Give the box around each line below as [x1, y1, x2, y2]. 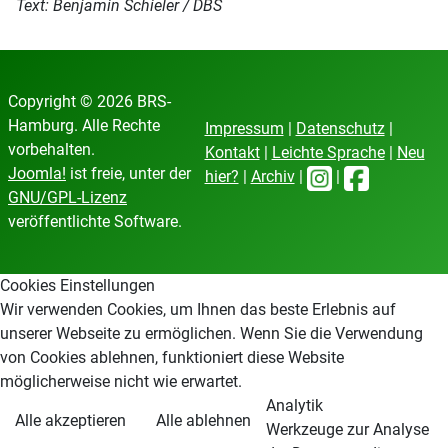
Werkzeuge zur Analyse [266, 420, 429, 439]
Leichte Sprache [271, 143, 385, 163]
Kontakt [204, 143, 260, 163]
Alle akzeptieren [15, 411, 126, 430]
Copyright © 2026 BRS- [8, 92, 171, 111]
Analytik [266, 396, 323, 415]
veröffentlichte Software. [8, 212, 182, 231]
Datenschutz [295, 119, 385, 139]
